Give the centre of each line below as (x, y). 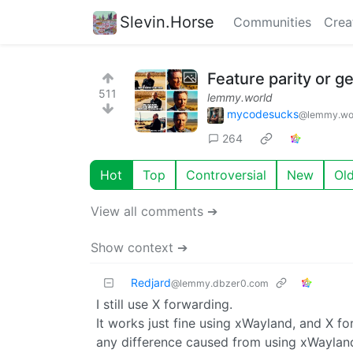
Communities (272, 22)
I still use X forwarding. (164, 304)
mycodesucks (263, 114)
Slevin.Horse (167, 22)
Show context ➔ (139, 247)
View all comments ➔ (154, 211)
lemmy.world (240, 97)
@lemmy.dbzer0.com (220, 283)
